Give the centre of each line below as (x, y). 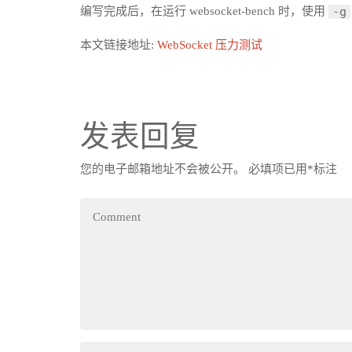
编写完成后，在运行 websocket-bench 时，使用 (204, 11)
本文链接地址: (119, 45)
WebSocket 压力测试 (210, 45)
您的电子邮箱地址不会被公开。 (163, 169)
